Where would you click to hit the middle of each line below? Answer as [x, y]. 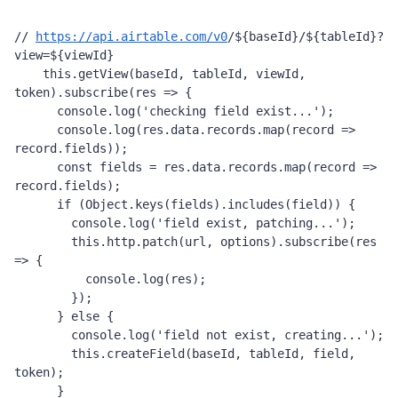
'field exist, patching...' [249, 223]
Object [107, 204]
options [245, 242]
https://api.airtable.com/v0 [131, 36]
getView [103, 74]
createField [146, 354]
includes [256, 204]
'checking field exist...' [231, 111]
